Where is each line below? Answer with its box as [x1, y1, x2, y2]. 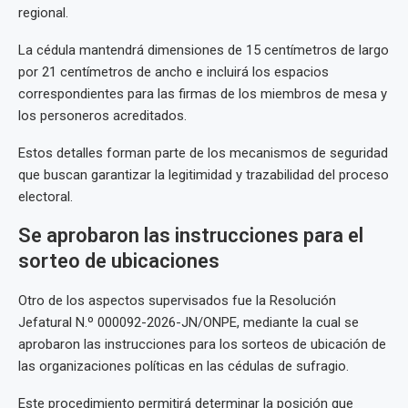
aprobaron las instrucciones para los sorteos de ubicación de [18, 336, 386, 352]
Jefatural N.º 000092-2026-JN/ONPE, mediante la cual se [18, 314, 359, 331]
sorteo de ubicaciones [18, 250, 219, 272]
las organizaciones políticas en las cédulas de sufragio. [18, 358, 349, 374]
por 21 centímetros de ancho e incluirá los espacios [18, 64, 329, 80]
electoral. [18, 189, 73, 205]
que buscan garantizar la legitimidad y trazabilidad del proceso [18, 167, 389, 183]
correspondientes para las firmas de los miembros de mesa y [18, 86, 387, 102]
